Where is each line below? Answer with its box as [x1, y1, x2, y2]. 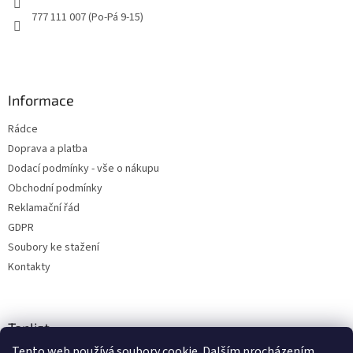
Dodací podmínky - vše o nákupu [8, 161, 159, 177]
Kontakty [8, 259, 50, 276]
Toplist [8, 319, 50, 337]
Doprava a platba [8, 141, 87, 158]
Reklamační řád [8, 200, 80, 217]
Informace [8, 91, 74, 110]
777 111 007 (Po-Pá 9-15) [32, 9, 143, 26]
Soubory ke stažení [8, 240, 99, 256]
